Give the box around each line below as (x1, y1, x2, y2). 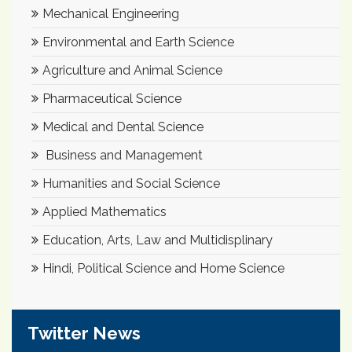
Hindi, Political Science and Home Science (42, 260, 284, 276)
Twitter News (27, 322, 141, 343)
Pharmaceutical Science (42, 90, 181, 106)
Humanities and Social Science (42, 175, 220, 191)
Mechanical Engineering (42, 5, 179, 21)
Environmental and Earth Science (42, 34, 234, 49)
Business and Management (42, 147, 203, 163)
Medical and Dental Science (42, 119, 203, 134)
